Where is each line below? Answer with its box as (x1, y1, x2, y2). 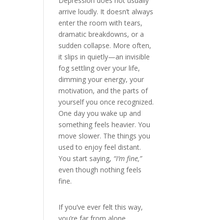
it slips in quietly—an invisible (58, 52, 150, 61)
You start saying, (58, 154, 114, 163)
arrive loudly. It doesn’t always (58, 7, 154, 16)
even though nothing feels (58, 165, 142, 174)
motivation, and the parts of (58, 86, 148, 95)
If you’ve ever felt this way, (58, 202, 143, 212)
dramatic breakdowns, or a (58, 29, 144, 39)
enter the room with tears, (58, 18, 143, 27)
